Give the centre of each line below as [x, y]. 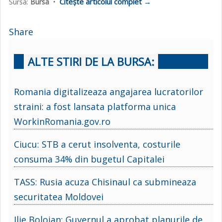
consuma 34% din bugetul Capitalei [89, 159]
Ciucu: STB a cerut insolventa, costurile [97, 144]
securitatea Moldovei [59, 196]
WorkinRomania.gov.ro [62, 121]
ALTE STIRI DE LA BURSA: [91, 61]
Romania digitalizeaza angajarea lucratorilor [109, 91]
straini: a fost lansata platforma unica [95, 106]
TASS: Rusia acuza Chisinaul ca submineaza [105, 182]
